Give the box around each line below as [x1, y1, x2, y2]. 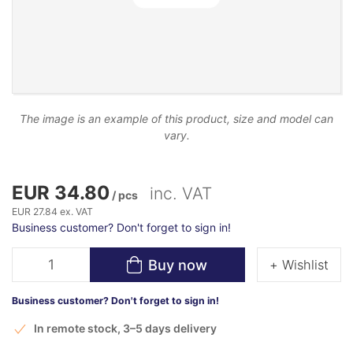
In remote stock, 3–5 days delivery [33, 321, 217, 335]
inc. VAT [150, 183, 212, 203]
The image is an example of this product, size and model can [20, 111, 333, 125]
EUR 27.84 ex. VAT [12, 205, 93, 217]
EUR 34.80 [12, 180, 110, 204]
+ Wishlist [269, 256, 329, 273]
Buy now [148, 255, 208, 273]
